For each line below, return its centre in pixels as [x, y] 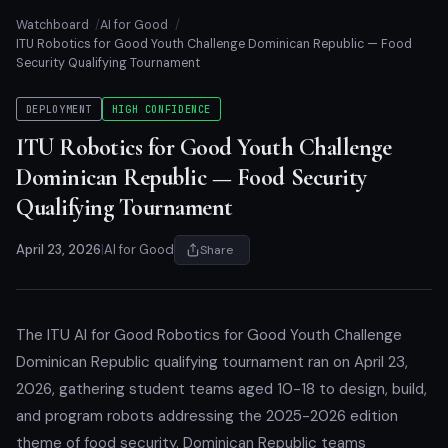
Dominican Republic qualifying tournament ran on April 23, [212, 361]
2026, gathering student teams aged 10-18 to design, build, [221, 388]
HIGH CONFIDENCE [161, 109]
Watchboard [52, 25]
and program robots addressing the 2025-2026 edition [207, 415]
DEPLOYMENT [59, 109]
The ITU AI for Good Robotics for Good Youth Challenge [209, 334]
